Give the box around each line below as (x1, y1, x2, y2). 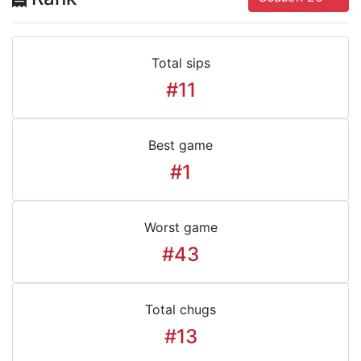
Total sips (151, 55, 210, 71)
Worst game (143, 219, 218, 235)
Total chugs (145, 301, 216, 317)
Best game (148, 137, 213, 153)
